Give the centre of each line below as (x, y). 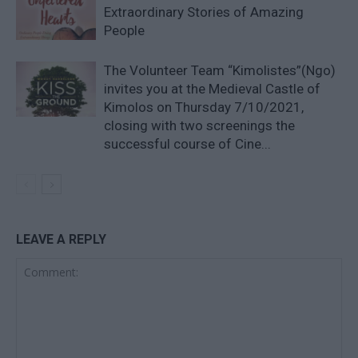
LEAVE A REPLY (61, 239)
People (124, 30)
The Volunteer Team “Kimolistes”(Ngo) (220, 70)
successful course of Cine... (187, 143)
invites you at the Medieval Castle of (212, 88)
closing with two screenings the (199, 125)
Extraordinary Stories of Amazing (204, 12)
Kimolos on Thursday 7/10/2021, (204, 107)
